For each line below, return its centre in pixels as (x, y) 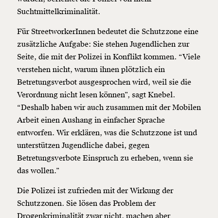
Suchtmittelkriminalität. (59, 12)
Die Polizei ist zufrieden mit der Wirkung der (95, 191)
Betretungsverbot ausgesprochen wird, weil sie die (104, 82)
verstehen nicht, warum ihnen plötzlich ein (91, 70)
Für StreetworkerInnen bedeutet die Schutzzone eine (108, 32)
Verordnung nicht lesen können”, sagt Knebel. (96, 95)
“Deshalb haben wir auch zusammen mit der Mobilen (109, 108)
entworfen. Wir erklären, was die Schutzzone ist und (107, 133)
